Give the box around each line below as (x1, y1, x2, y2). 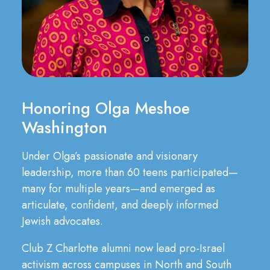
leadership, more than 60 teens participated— (22, 165, 238, 180)
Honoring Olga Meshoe (22, 96, 190, 120)
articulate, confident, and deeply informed (22, 197, 218, 213)
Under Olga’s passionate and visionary (22, 148, 198, 164)
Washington (22, 116, 107, 139)
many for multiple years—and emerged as (22, 181, 215, 196)
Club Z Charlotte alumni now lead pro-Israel (22, 240, 225, 256)
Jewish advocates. (22, 213, 103, 229)
